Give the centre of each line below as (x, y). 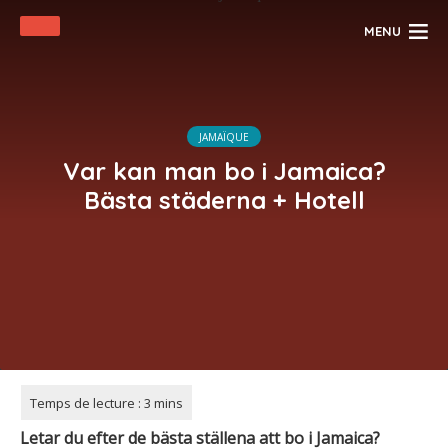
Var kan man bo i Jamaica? (224, 170)
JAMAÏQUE (224, 136)
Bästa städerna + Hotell (224, 199)
